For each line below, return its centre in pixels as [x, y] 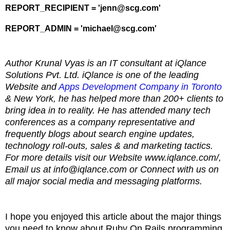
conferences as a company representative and [100, 122]
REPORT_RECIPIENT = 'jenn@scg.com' [84, 8]
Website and [32, 87]
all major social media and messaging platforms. [104, 181]
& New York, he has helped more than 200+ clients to [114, 98]
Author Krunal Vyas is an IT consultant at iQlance [106, 63]
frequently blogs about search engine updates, [100, 134]
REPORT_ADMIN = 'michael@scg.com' [81, 28]
